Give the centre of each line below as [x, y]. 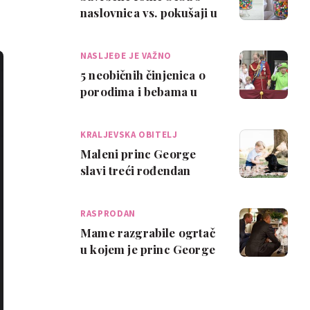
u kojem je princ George [148, 249]
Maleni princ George [138, 154]
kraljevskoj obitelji [133, 108]
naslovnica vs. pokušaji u [149, 12]
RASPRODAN [108, 213]
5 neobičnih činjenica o [143, 75]
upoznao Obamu [126, 266]
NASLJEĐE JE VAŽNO [126, 56]
